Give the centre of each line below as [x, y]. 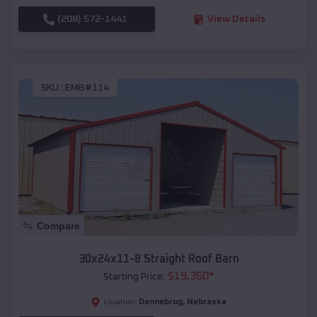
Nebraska [207, 302]
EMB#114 [87, 87]
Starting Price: [134, 276]
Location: [121, 302]
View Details [236, 19]
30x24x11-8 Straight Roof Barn [158, 259]
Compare [58, 225]
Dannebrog [161, 302]
